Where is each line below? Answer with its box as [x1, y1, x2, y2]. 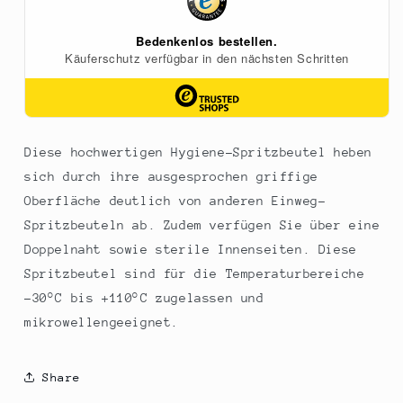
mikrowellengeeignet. [24, 315, 180, 330]
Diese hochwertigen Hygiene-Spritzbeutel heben [24, 145, 373, 160]
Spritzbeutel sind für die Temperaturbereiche [24, 266, 365, 282]
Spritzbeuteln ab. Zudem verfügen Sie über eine [24, 218, 381, 233]
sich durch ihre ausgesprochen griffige [24, 169, 318, 184]
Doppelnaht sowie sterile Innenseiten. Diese [24, 242, 357, 257]
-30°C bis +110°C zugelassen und [24, 291, 264, 306]
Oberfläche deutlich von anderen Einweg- [24, 193, 327, 209]
